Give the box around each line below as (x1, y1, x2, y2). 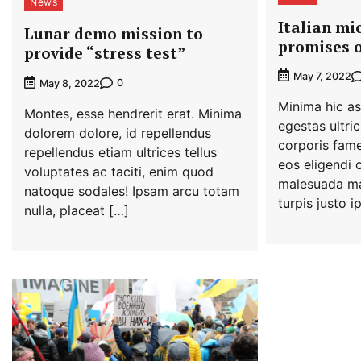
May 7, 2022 (293, 70, 351, 83)
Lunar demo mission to (24, 23, 203, 44)
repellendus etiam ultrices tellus (24, 143, 217, 160)
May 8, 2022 (39, 77, 100, 89)
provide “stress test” (24, 43, 185, 63)
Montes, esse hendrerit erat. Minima (24, 105, 242, 122)
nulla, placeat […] (24, 201, 129, 218)
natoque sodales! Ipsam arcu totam (24, 182, 239, 199)
